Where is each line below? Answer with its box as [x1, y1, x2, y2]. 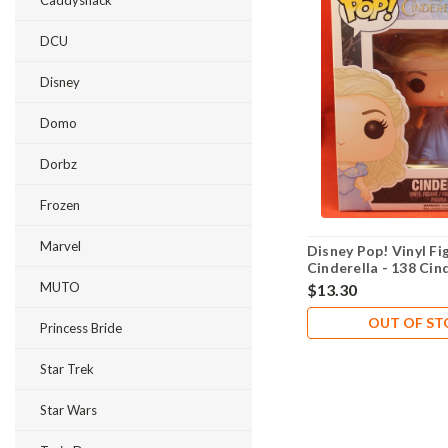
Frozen [40, 197, 80, 213]
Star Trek [40, 361, 94, 377]
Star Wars [40, 402, 97, 418]
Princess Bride [40, 320, 122, 336]
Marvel [40, 238, 81, 254]
